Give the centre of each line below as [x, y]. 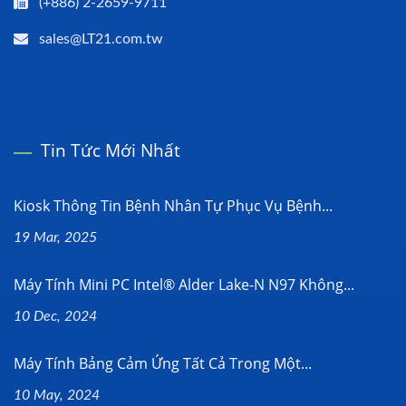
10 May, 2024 [57, 395]
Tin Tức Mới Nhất [111, 150]
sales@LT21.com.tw [101, 39]
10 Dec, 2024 [55, 316]
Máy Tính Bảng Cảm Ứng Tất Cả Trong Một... [163, 363]
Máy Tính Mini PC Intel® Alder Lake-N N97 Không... [184, 284]
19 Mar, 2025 [55, 237]
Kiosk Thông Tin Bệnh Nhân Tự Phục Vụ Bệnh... [173, 205]
